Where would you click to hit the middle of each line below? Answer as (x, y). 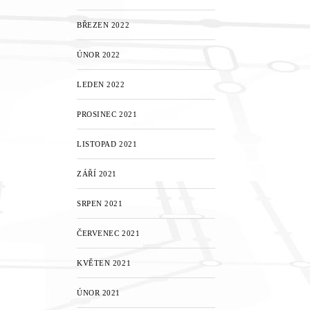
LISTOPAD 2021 (107, 144)
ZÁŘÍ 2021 (97, 174)
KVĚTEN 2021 (104, 263)
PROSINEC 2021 (107, 114)
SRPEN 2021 (100, 203)
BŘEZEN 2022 (103, 25)
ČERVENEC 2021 (109, 233)
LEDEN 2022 (101, 84)
